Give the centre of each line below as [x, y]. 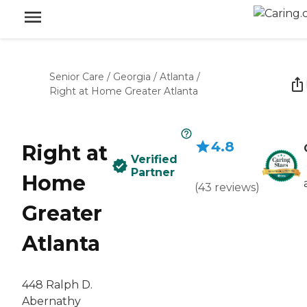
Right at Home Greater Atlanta [124, 91]
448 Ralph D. [57, 285]
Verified [154, 159]
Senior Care [77, 77]
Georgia [132, 77]
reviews [235, 187]
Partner [153, 172]
